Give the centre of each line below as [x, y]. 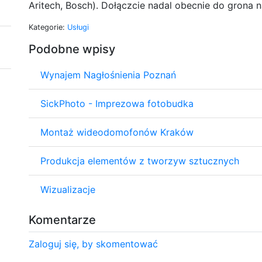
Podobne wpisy [72, 49]
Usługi [78, 27]
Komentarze [62, 220]
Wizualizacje [68, 189]
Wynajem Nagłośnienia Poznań [108, 75]
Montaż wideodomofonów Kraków [117, 132]
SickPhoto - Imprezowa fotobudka [117, 103]
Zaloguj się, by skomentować [93, 244]
